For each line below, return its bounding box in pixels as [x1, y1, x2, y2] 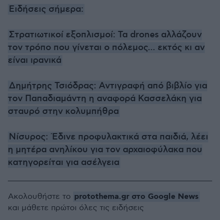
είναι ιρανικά [8, 55, 61, 66]
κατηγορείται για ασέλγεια [8, 157, 119, 168]
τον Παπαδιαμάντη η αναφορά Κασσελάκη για [8, 93, 202, 104]
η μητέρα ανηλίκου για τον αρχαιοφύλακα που [8, 144, 202, 155]
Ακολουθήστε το [8, 192, 73, 201]
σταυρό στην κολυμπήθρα [8, 106, 119, 117]
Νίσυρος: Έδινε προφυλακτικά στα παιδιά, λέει [9, 132, 208, 142]
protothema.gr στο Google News [74, 192, 199, 202]
